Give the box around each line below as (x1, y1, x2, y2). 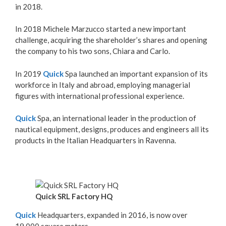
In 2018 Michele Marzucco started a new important (15, 24, 186, 33)
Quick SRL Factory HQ (35, 192, 112, 201)
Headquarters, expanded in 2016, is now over (36, 210, 188, 219)
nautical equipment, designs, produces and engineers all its (15, 125, 209, 134)
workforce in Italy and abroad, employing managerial (15, 80, 190, 89)
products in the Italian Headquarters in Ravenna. (15, 136, 176, 145)
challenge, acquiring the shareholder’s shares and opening (15, 35, 207, 44)
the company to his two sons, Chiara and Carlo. (15, 46, 170, 55)
